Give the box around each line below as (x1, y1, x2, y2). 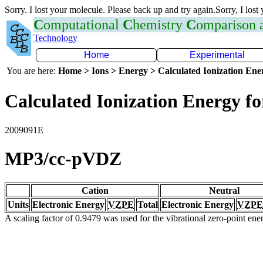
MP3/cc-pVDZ (5, 148, 122, 170)
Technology (33, 33, 77, 43)
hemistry (133, 17, 186, 32)
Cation (82, 185, 109, 195)
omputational (43, 17, 123, 32)
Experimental (190, 50, 245, 60)
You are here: (6, 66, 58, 76)
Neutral (209, 185, 240, 195)
